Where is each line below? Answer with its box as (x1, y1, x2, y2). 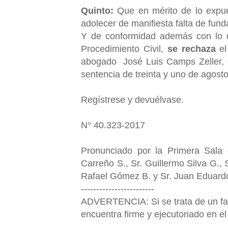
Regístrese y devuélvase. (81, 94, 184, 105)
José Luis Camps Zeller (123, 56, 222, 67)
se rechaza (167, 43, 220, 54)
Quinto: (81, 5, 113, 16)
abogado (81, 56, 121, 67)
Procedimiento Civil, (81, 43, 167, 54)
